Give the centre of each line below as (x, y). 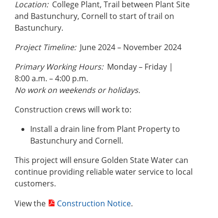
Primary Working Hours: (59, 67)
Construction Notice (94, 204)
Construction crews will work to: (73, 110)
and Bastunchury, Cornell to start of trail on (94, 16)
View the (31, 204)
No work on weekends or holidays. (77, 90)
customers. (35, 184)
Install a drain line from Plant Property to (105, 129)
